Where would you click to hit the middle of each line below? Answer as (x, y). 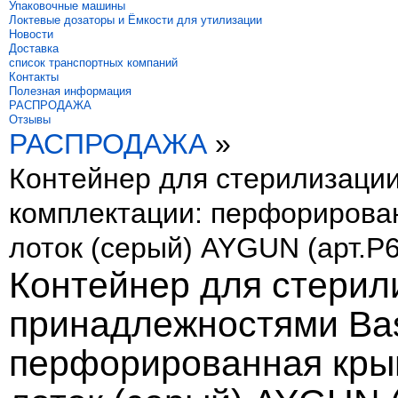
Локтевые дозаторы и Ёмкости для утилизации (135, 20)
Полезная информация (70, 91)
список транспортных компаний (93, 63)
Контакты (34, 77)
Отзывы (30, 119)
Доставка (34, 48)
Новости (31, 34)
